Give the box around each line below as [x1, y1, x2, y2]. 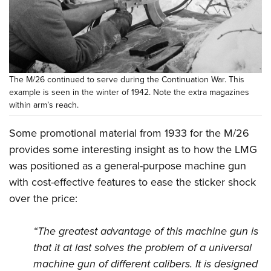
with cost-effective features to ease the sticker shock [9, 174, 256, 191]
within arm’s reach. [9, 99, 79, 112]
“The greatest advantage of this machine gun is [33, 223, 258, 240]
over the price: [9, 191, 77, 207]
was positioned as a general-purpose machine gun [9, 158, 246, 174]
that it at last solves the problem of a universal [33, 240, 252, 256]
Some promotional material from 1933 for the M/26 [9, 125, 249, 142]
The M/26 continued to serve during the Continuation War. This [9, 73, 244, 87]
